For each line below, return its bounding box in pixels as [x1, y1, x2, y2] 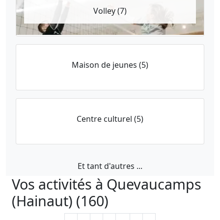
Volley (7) [93, 5, 127, 16]
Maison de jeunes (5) [72, 59, 148, 70]
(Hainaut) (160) [12, 191, 109, 210]
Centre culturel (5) [77, 113, 143, 124]
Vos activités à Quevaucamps [12, 174, 201, 193]
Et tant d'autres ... [78, 161, 142, 171]
